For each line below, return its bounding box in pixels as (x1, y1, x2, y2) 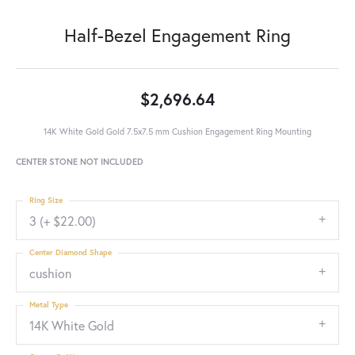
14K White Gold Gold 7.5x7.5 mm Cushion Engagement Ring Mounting (44, 125, 311, 137)
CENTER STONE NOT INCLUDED (16, 155, 143, 167)
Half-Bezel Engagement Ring (64, 23, 291, 47)
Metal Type (29, 300, 68, 310)
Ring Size (29, 195, 63, 205)
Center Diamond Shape (29, 247, 112, 258)
